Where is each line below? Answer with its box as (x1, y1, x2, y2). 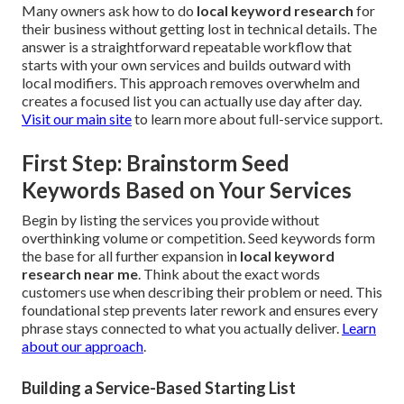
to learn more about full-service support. (132, 110, 382, 128)
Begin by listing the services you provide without (22, 211, 319, 229)
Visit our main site (22, 110, 132, 128)
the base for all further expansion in (22, 247, 240, 265)
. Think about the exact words (138, 265, 320, 283)
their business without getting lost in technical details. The (22, 20, 377, 38)
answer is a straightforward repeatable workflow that (22, 38, 352, 56)
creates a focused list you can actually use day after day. (22, 92, 362, 110)
